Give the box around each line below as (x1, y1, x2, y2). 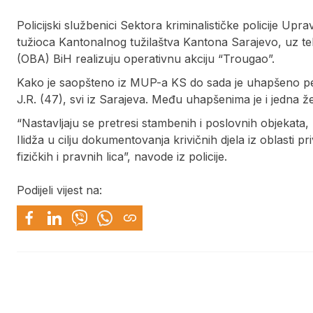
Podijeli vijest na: (17, 183, 102, 198)
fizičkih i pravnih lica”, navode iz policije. (17, 150, 227, 164)
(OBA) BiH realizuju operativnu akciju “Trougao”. (17, 52, 275, 66)
